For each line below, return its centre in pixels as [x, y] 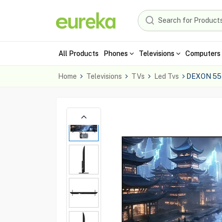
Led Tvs [166, 76]
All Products [78, 53]
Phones [115, 53]
